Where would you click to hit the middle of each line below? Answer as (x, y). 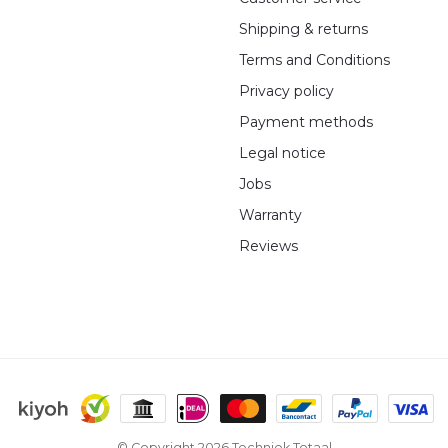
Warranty (270, 214)
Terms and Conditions (314, 59)
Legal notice (282, 152)
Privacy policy (286, 90)
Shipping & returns (303, 28)
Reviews (268, 245)
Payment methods (306, 121)
